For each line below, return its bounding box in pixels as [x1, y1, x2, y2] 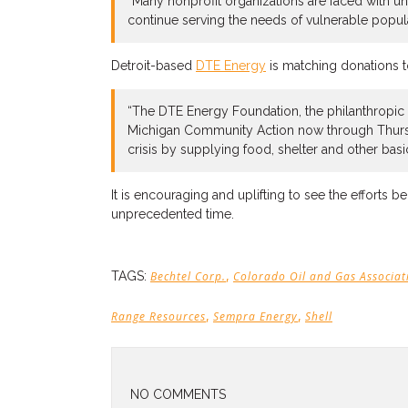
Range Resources [111, 309, 206, 324]
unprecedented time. [111, 207, 234, 221]
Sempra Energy [213, 309, 298, 324]
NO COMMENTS [130, 387, 226, 402]
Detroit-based [111, 58, 196, 73]
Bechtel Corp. [150, 269, 226, 284]
